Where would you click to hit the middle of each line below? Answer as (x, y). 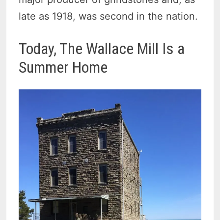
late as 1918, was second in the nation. (109, 16)
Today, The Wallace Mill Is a (102, 48)
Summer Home (63, 67)
